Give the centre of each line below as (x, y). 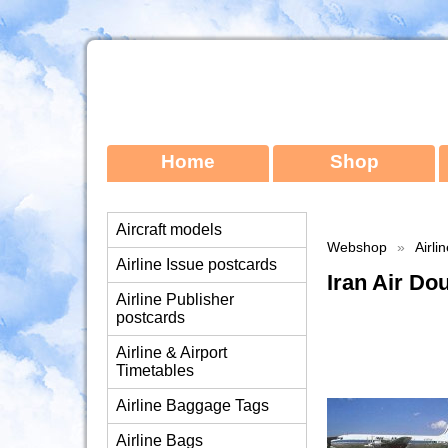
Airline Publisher (175, 299)
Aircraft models (169, 229)
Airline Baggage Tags (192, 405)
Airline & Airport (171, 352)
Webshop (357, 247)
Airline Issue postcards (196, 264)
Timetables (155, 370)
